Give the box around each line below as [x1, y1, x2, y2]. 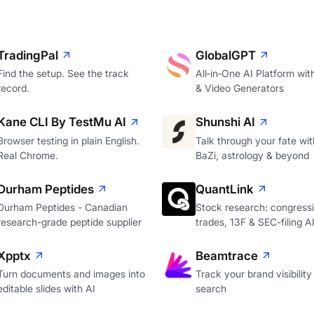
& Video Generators [195, 82, 284, 95]
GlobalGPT [195, 48, 256, 62]
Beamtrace [195, 248, 258, 263]
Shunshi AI [195, 115, 255, 130]
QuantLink [195, 182, 254, 196]
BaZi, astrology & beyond [195, 149, 309, 161]
